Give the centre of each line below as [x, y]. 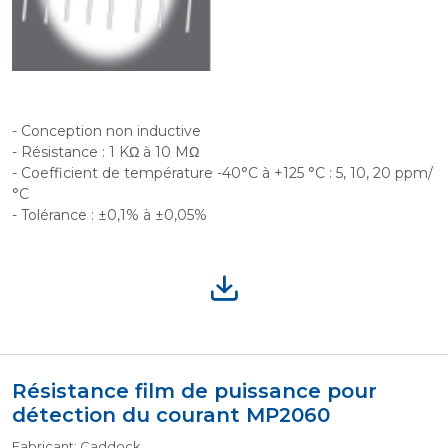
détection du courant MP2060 [171, 415]
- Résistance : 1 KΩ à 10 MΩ [105, 152]
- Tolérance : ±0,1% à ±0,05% [109, 215]
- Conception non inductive [106, 131]
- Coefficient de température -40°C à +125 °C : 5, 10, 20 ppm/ [222, 173]
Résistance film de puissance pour [194, 391]
